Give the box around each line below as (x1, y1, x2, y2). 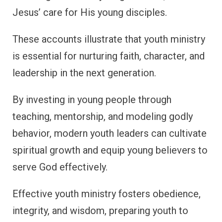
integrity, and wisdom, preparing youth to (12, 204, 188, 217)
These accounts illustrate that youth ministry (12, 33, 205, 45)
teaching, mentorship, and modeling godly (12, 110, 193, 122)
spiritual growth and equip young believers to (12, 144, 208, 156)
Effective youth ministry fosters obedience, (12, 187, 201, 200)
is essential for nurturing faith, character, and (12, 50, 205, 62)
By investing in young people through (12, 93, 171, 106)
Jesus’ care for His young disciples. (12, 6, 167, 18)
